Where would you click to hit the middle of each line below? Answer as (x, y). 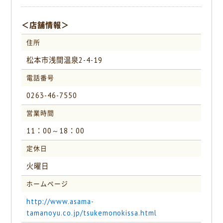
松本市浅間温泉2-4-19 (64, 60)
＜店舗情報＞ (46, 25)
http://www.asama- (60, 202)
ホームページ (48, 184)
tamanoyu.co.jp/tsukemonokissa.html (92, 213)
